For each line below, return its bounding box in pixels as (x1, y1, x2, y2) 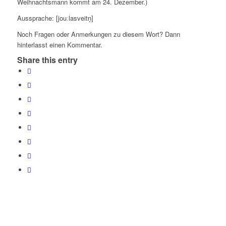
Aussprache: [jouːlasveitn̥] (17, 13, 93, 23)
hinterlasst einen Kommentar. (17, 40, 102, 50)
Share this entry (17, 54, 78, 66)
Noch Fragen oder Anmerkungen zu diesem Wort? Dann (17, 29, 180, 39)
